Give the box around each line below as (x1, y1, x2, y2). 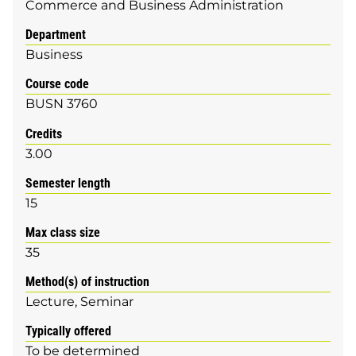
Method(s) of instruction (25, 274, 149, 290)
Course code (25, 76, 89, 92)
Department (25, 27, 86, 43)
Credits (25, 126, 62, 141)
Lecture (25, 294, 75, 310)
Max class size (25, 224, 100, 240)
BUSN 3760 (25, 96, 98, 112)
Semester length (25, 175, 110, 191)
